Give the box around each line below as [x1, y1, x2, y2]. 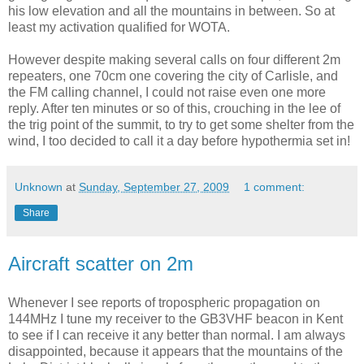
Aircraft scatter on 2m [8, 253, 193, 275]
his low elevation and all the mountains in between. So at [8, 4, 335, 19]
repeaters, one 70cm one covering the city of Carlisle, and [8, 69, 338, 84]
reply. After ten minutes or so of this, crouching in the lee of [8, 102, 340, 116]
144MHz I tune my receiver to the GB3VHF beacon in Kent [8, 312, 343, 327]
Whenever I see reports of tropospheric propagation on [8, 296, 320, 310]
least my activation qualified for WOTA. [8, 20, 230, 35]
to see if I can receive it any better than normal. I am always [8, 328, 345, 343]
